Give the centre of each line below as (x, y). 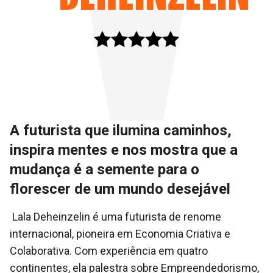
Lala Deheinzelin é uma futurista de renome (115, 217)
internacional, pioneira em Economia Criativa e (120, 234)
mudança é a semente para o (105, 169)
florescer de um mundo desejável (120, 189)
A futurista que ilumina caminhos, (121, 130)
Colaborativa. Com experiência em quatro (109, 251)
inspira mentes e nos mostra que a (124, 150)
